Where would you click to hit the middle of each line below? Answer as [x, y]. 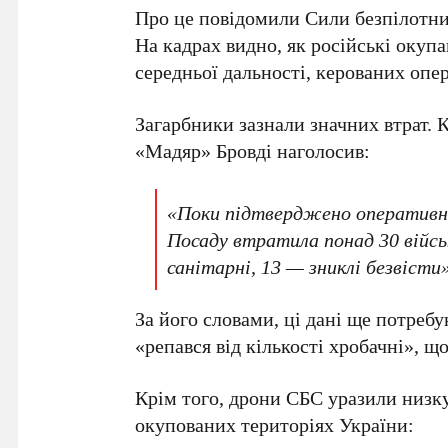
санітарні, [214, 266]
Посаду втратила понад [273, 239]
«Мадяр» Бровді [204, 150]
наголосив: [321, 150]
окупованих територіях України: [275, 424]
